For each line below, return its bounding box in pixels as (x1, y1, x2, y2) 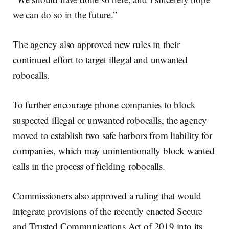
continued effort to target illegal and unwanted (13, 53, 188, 66)
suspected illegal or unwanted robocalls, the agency (13, 113, 208, 126)
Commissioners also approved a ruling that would (13, 189, 202, 202)
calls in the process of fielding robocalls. (13, 159, 165, 172)
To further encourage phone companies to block (13, 98, 196, 111)
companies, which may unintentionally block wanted (13, 144, 215, 157)
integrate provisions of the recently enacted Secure (13, 204, 203, 217)
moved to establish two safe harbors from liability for (13, 128, 212, 142)
